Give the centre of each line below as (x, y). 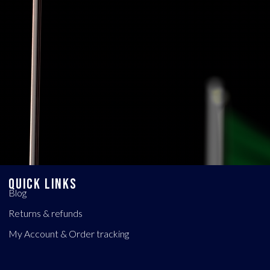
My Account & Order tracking (69, 234)
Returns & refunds (46, 213)
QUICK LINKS (43, 184)
